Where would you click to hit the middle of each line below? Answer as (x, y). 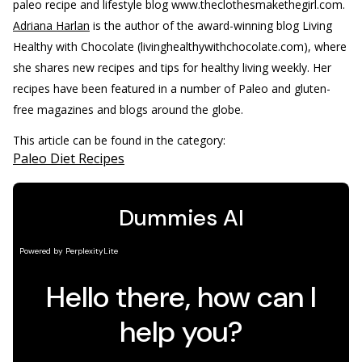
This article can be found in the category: (121, 140)
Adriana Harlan (51, 25)
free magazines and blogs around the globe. (128, 109)
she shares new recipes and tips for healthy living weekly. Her (172, 67)
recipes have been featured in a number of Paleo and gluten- (172, 88)
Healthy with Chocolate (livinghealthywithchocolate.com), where (180, 46)
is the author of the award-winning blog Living (211, 25)
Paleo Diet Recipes (69, 158)
